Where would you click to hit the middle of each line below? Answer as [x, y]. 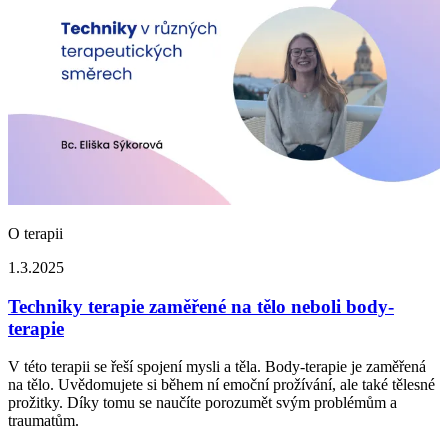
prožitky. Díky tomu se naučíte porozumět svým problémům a [202, 403]
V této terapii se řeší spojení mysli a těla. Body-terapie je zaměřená [217, 367]
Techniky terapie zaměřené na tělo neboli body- [201, 306]
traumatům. [43, 421]
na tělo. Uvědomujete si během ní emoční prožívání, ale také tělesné [221, 385]
